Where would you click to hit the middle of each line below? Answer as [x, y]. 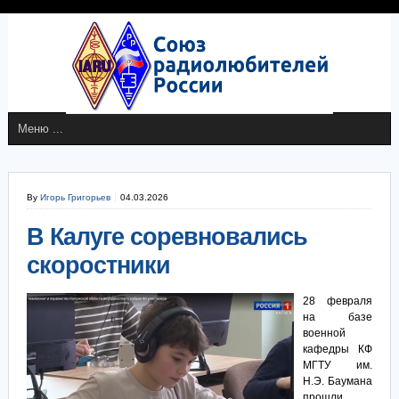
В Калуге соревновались [167, 237]
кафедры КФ [338, 349]
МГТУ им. [338, 365]
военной [324, 333]
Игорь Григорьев [75, 197]
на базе [338, 317]
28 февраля [338, 301]
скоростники [98, 265]
